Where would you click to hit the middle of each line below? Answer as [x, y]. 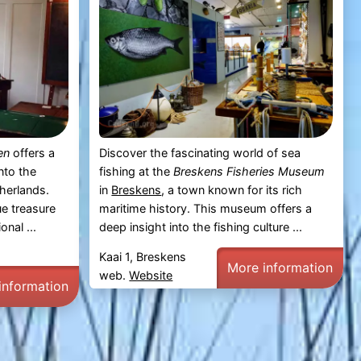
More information [280, 267]
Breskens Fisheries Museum [249, 171]
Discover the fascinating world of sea [200, 152]
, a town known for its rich [232, 189]
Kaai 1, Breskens [143, 256]
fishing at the [137, 171]
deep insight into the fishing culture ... [201, 226]
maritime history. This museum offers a [206, 208]
